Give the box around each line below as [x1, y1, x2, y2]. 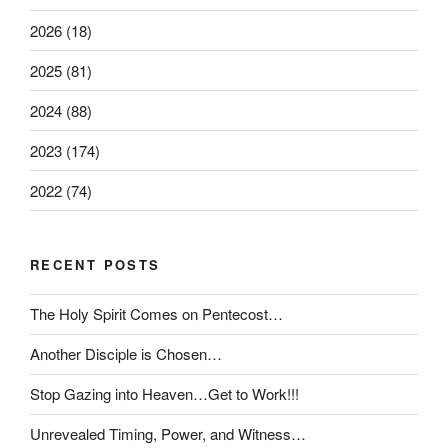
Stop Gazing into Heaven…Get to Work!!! [30, 383, 299, 404]
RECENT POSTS [30, 255, 161, 274]
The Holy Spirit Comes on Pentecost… [30, 303, 283, 324]
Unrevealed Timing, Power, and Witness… [30, 423, 306, 444]
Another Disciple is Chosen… [30, 343, 222, 364]
